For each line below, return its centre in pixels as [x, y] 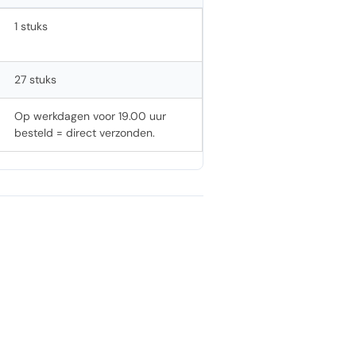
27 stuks [35, 79]
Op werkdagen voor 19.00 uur [90, 116]
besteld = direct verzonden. [85, 132]
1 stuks [31, 26]
